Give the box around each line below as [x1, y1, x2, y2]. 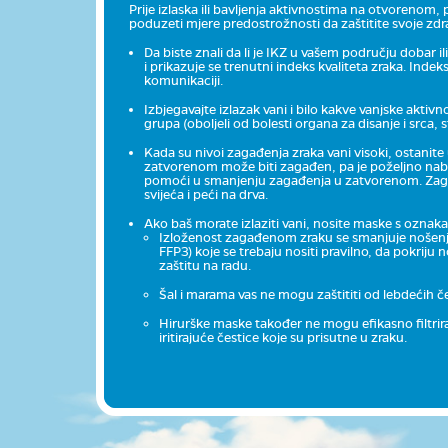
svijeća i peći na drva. [143, 186, 268, 203]
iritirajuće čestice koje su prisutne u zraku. [158, 329, 407, 346]
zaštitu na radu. [158, 257, 251, 274]
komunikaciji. [143, 72, 223, 89]
